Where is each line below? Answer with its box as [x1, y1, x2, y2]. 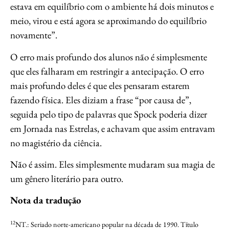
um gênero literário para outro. [10, 172, 123, 185]
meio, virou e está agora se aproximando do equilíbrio [10, 14, 207, 28]
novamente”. [10, 29, 57, 42]
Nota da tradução [10, 194, 81, 207]
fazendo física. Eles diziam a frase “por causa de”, [10, 93, 191, 106]
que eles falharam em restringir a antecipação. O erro [10, 64, 204, 78]
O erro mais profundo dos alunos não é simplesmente [10, 50, 207, 63]
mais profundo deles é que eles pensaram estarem [10, 79, 190, 92]
